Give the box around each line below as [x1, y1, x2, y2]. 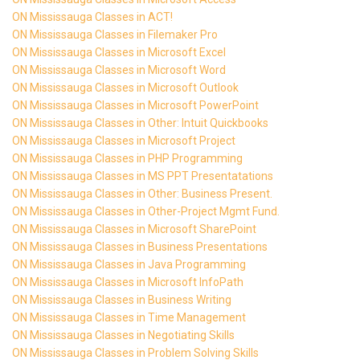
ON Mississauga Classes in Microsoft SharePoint [12, 222, 256, 235]
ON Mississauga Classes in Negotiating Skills [12, 328, 235, 342]
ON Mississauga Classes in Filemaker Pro [12, 27, 218, 41]
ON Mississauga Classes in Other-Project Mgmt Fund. [12, 204, 280, 218]
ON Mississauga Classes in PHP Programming [12, 151, 243, 165]
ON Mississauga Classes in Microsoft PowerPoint [12, 98, 259, 112]
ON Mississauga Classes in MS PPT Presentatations [12, 169, 273, 182]
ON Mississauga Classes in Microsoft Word [12, 63, 226, 76]
